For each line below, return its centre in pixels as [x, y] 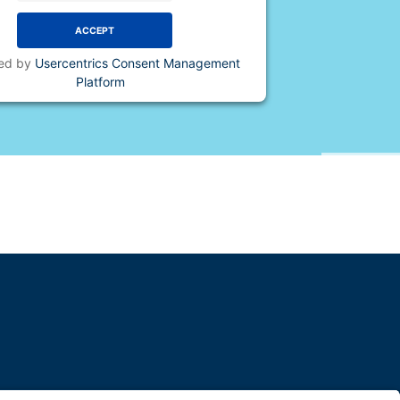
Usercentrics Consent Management [137, 63]
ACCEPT [95, 30]
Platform [100, 82]
